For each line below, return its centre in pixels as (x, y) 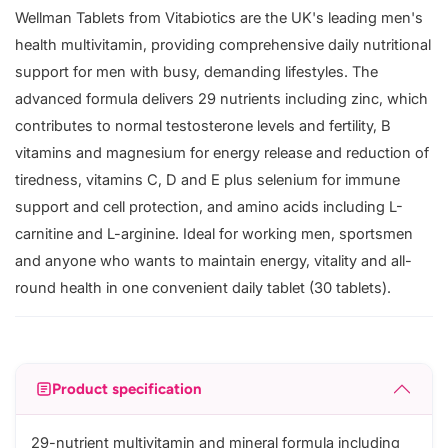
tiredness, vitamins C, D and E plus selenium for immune (207, 180)
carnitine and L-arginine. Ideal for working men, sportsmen (214, 234)
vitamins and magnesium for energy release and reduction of (222, 153)
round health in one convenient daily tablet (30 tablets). (203, 288)
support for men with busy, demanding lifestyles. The (196, 72)
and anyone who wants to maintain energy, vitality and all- (213, 261)
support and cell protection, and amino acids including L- (209, 207)
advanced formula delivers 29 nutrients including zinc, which (221, 99)
